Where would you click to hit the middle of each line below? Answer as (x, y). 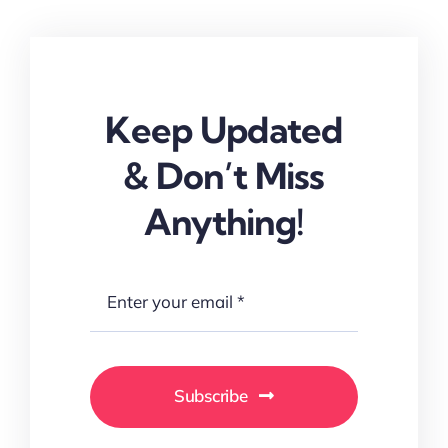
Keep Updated (224, 129)
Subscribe (210, 395)
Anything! (224, 221)
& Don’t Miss (224, 175)
